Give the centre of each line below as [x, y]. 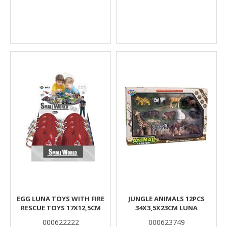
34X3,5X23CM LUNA [166, 208]
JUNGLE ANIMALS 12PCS [166, 199]
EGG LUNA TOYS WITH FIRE [61, 199]
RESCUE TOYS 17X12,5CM [61, 208]
